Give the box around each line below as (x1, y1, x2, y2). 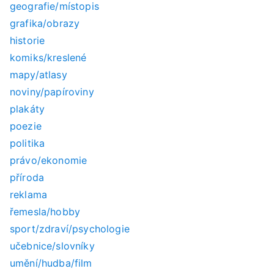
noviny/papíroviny (10, 86, 94, 98)
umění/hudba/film (10, 257, 92, 270)
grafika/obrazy (10, 17, 80, 30)
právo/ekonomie (10, 154, 87, 167)
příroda (10, 171, 45, 184)
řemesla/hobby (10, 206, 81, 218)
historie (10, 34, 45, 47)
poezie (10, 120, 42, 133)
